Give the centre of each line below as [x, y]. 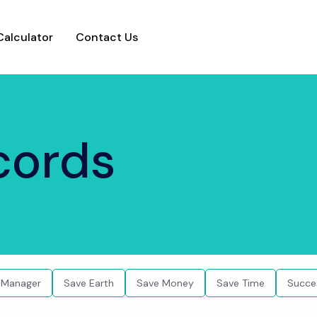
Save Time [241, 283]
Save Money [166, 283]
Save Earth [89, 283]
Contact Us [107, 37]
